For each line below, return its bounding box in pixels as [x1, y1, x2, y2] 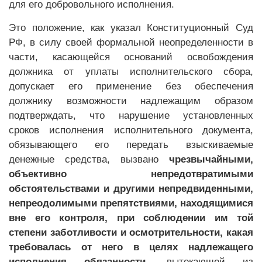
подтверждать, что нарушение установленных [9, 110, 253, 121]
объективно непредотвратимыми [9, 168, 253, 180]
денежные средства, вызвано [9, 154, 169, 165]
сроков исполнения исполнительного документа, [9, 125, 253, 136]
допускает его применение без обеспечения [9, 81, 253, 92]
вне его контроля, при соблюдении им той [9, 212, 253, 223]
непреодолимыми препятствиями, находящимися [9, 198, 253, 209]
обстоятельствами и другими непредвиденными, [9, 183, 253, 194]
